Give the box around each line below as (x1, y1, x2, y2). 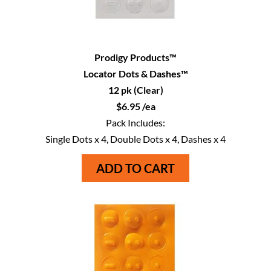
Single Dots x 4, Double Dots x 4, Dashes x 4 (45, 132, 226, 145)
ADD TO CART (96, 160, 175, 175)
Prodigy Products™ (94, 51, 177, 63)
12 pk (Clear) (108, 83, 163, 96)
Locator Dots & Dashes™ (83, 67, 188, 79)
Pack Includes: (106, 116, 165, 128)
